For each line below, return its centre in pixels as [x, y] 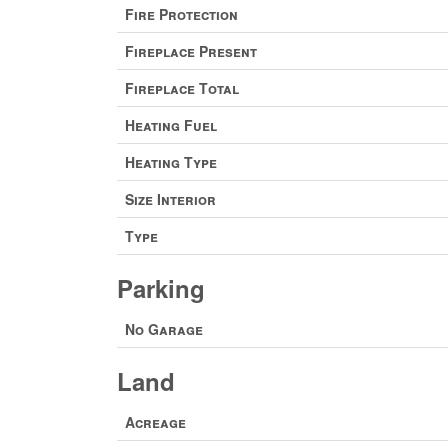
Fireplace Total [182, 87]
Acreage [155, 421]
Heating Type [171, 161]
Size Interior [170, 198]
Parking [161, 287]
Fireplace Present [191, 50]
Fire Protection [181, 13]
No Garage [164, 328]
